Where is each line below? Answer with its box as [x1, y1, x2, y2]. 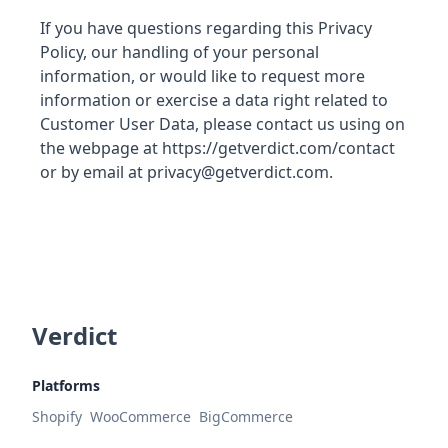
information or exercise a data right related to [40, 89, 388, 111]
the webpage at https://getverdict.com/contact [40, 137, 395, 159]
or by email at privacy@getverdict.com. [40, 161, 333, 183]
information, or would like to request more [40, 65, 365, 87]
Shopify [32, 407, 82, 426]
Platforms [32, 376, 100, 395]
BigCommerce [199, 407, 293, 426]
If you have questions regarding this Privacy [40, 17, 372, 39]
